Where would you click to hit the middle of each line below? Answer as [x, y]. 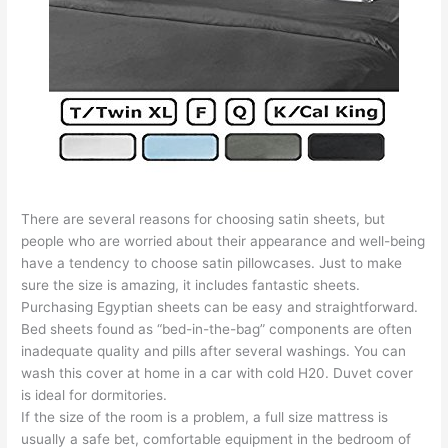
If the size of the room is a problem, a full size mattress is [205, 416]
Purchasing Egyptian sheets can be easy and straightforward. [220, 306]
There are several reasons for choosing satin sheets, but [203, 218]
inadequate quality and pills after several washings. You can [214, 350]
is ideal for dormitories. [94, 394]
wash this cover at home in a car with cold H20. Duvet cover [217, 372]
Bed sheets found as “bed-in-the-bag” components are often [217, 328]
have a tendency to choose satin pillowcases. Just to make [212, 262]
